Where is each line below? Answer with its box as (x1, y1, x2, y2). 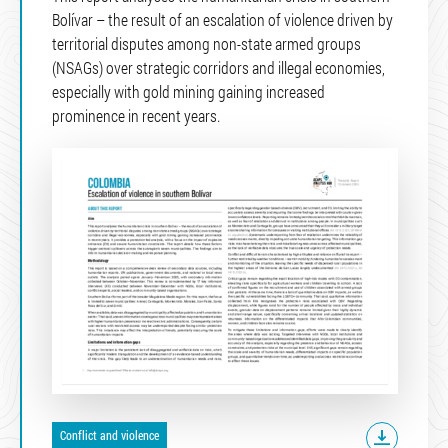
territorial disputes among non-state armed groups (52, 32, 361, 54)
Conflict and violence (59, 427, 159, 444)
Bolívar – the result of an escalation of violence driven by (52, 8, 393, 30)
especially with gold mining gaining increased (52, 80, 325, 102)
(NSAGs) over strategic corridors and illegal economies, (52, 56, 385, 78)
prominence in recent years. (52, 104, 220, 126)
